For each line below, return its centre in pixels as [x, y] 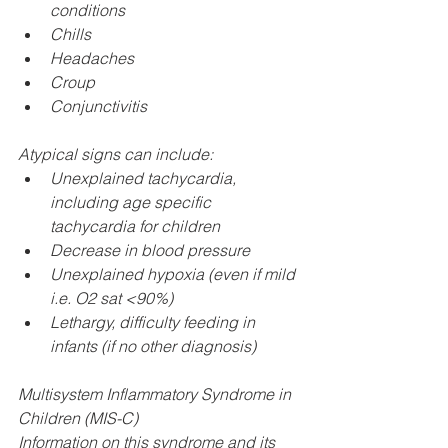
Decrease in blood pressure [150, 250]
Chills [70, 34]
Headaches [92, 58]
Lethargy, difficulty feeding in [154, 322]
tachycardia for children [135, 226]
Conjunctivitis [98, 106]
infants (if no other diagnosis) [153, 346]
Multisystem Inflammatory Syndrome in [156, 394]
